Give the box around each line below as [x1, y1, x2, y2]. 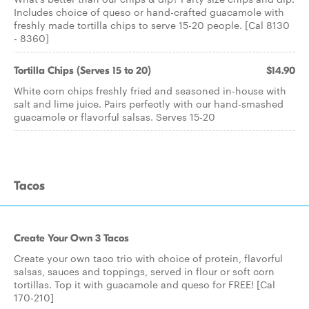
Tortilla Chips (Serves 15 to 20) [14, 64, 151, 77]
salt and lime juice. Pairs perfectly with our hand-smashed [14, 97, 283, 110]
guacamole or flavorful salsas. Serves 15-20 [14, 110, 215, 123]
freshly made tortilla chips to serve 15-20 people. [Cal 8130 [14, 18, 290, 32]
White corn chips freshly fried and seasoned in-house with [14, 83, 286, 97]
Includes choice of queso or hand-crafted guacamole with [14, 5, 284, 19]
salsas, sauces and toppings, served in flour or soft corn [14, 264, 275, 278]
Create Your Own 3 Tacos [14, 232, 129, 244]
